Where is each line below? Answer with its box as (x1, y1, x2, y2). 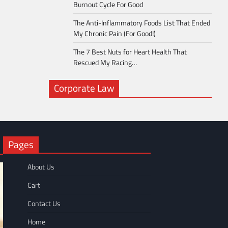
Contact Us (27, 198, 61, 209)
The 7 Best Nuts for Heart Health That (73, 46, 187, 58)
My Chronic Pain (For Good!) (73, 28, 156, 39)
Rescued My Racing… (73, 57, 137, 68)
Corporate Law (54, 80, 114, 96)
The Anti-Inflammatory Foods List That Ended (73, 17, 210, 28)
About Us (27, 161, 54, 173)
